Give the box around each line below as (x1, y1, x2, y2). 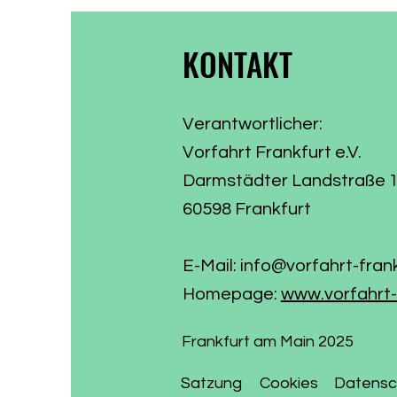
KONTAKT (182, 41, 292, 88)
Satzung (180, 375, 242, 393)
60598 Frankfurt (182, 200, 311, 219)
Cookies (259, 375, 318, 393)
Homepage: (182, 285, 281, 304)
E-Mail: (182, 257, 240, 276)
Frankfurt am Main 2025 (181, 333, 354, 351)
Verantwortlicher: (182, 115, 323, 134)
